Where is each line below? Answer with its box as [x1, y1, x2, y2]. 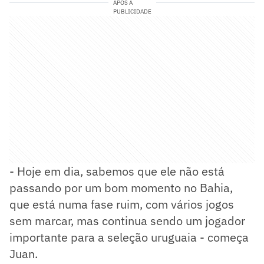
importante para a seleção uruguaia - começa [9, 229, 249, 246]
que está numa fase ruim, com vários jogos [9, 196, 234, 213]
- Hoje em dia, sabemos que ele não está [9, 163, 225, 180]
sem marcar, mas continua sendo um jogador [9, 213, 245, 229]
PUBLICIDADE [113, 8, 151, 16]
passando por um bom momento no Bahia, [9, 180, 233, 196]
